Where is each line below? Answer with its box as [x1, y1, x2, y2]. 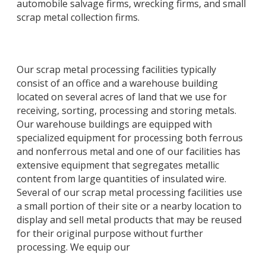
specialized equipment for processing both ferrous [17, 131, 243, 144]
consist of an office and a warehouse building [17, 76, 218, 90]
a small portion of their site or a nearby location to [17, 199, 242, 213]
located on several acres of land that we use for [17, 90, 227, 103]
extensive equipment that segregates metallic [17, 158, 219, 172]
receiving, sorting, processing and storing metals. [17, 103, 236, 117]
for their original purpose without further [17, 226, 203, 240]
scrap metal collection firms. [17, 11, 140, 24]
